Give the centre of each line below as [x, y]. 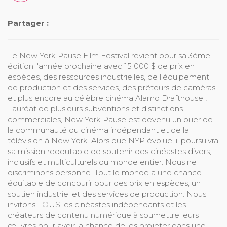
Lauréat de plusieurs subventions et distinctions [95, 109]
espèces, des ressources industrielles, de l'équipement [108, 77]
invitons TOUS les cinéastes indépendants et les [97, 205]
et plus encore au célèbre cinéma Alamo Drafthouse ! [107, 98]
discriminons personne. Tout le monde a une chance [105, 173]
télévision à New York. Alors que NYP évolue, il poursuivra [113, 141]
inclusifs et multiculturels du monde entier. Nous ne [102, 162]
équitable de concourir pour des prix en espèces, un [104, 183]
